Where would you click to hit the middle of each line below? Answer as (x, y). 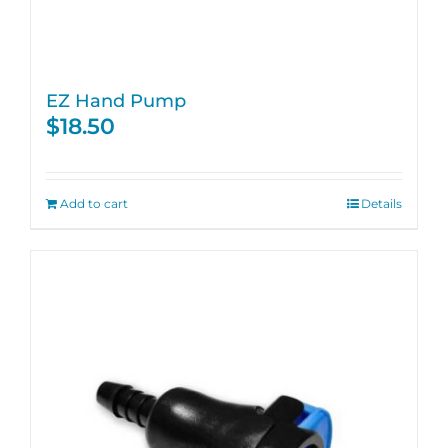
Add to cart (94, 203)
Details (381, 203)
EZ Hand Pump (116, 100)
